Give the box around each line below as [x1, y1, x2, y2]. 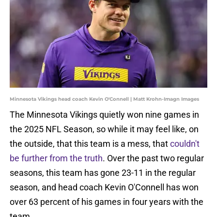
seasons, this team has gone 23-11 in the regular [10, 168, 196, 178]
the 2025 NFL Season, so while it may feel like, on [10, 124, 199, 135]
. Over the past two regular [103, 153, 204, 164]
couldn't [170, 139, 200, 149]
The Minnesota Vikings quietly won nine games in [10, 109, 199, 120]
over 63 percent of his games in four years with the [10, 197, 203, 207]
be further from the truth [10, 153, 103, 164]
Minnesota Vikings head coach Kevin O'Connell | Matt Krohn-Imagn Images [10, 96, 199, 103]
